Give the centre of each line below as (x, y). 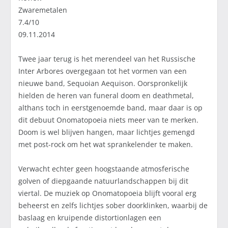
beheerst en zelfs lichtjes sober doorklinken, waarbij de (113, 206)
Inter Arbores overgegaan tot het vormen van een (103, 71)
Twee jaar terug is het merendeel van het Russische (107, 59)
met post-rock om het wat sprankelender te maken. (106, 145)
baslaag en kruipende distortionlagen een (90, 218)
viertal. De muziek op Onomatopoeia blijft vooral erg (107, 193)
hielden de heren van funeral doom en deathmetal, (106, 96)
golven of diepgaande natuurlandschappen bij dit (103, 181)
